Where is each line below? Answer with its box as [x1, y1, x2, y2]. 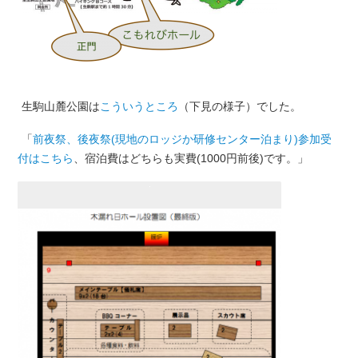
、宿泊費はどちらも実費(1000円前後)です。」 [73, 152, 308, 165]
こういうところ [99, 99, 178, 113]
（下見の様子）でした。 [177, 99, 301, 113]
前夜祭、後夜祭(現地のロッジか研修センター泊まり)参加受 [32, 133, 332, 146]
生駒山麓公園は [21, 99, 100, 113]
